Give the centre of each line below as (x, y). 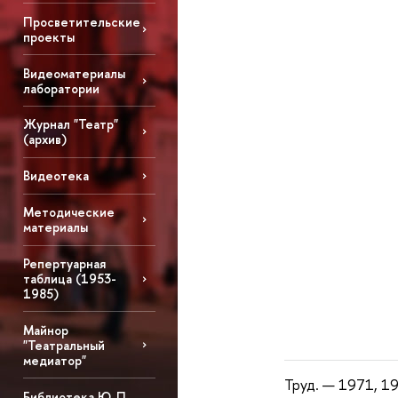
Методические (68, 212)
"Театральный (64, 345)
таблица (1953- (69, 279)
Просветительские (81, 21)
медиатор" (54, 360)
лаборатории (61, 88)
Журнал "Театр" (70, 124)
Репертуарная (64, 264)
